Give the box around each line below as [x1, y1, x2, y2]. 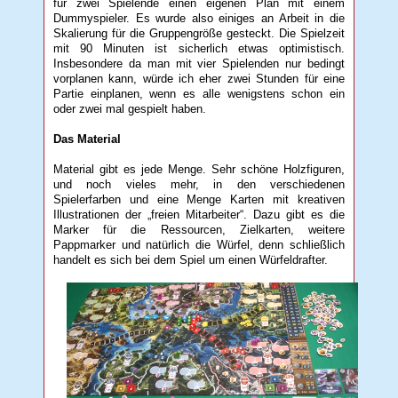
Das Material [53, 131, 122, 146]
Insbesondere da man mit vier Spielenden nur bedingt [53, 56, 345, 70]
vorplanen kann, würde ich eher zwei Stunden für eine [53, 71, 345, 85]
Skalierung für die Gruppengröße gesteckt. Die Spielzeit [53, 26, 345, 40]
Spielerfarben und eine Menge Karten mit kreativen [53, 192, 345, 206]
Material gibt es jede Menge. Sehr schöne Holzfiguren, [53, 162, 345, 176]
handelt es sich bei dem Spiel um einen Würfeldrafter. [53, 252, 329, 267]
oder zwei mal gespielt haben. [53, 101, 207, 115]
